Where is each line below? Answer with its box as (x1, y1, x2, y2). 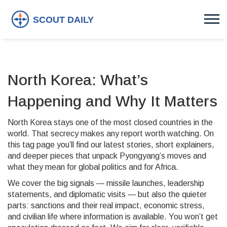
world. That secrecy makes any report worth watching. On (8, 129, 214, 138)
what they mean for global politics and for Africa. (8, 163, 178, 171)
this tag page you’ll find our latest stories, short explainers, (8, 140, 214, 149)
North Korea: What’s (8, 71, 148, 88)
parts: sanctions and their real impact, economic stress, (8, 201, 205, 210)
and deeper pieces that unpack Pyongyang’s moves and (8, 152, 206, 160)
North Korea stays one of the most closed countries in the (8, 118, 213, 127)
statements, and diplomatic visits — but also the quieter (8, 190, 207, 199)
